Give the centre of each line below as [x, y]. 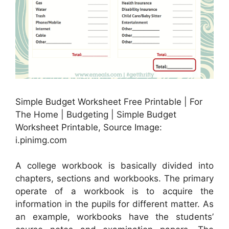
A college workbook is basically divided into [114, 166]
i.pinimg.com [41, 140]
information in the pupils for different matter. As [114, 204]
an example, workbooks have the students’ [114, 217]
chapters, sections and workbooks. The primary [114, 179]
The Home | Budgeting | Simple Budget [96, 114]
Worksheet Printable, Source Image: [89, 127]
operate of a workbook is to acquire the [114, 191]
